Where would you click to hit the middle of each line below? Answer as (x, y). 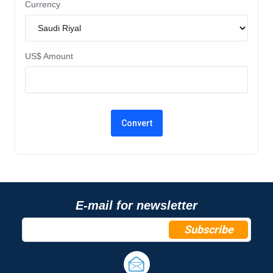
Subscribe (208, 230)
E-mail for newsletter (136, 206)
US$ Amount (49, 56)
